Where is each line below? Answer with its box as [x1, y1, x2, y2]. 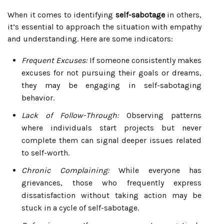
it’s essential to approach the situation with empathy [7, 22, 201, 31]
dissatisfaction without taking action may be [21, 190, 201, 200]
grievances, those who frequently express [21, 178, 201, 187]
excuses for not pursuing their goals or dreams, [21, 68, 201, 77]
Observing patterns [119, 110, 201, 120]
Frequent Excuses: [21, 55, 87, 65]
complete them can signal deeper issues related [21, 135, 201, 145]
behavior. [21, 93, 54, 102]
